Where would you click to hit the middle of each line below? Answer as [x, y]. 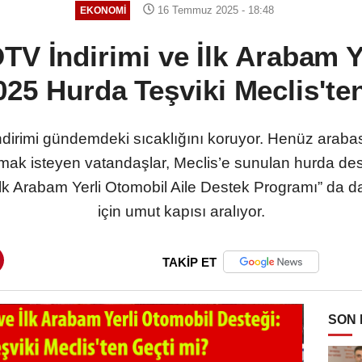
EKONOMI [103, 11]
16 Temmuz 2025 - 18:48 [215, 10]
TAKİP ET [189, 262]
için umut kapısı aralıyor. [181, 211]
